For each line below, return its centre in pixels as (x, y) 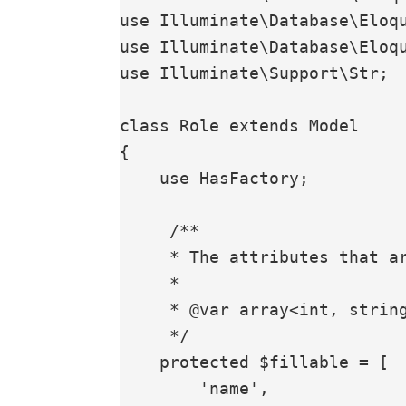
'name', (159, 389)
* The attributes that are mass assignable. (145, 257)
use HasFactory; (140, 179)
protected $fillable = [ (140, 362)
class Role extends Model (239, 126)
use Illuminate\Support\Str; (254, 73)
